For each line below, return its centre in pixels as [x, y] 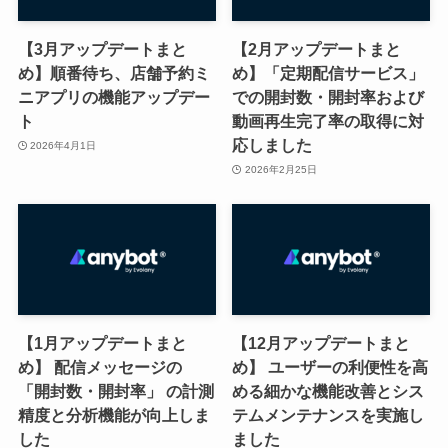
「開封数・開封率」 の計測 [115, 391]
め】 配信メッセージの [99, 367]
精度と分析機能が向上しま [113, 415]
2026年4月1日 [63, 145]
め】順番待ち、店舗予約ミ [113, 73]
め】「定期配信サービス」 [328, 73]
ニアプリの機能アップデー [113, 97]
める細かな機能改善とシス [328, 391]
